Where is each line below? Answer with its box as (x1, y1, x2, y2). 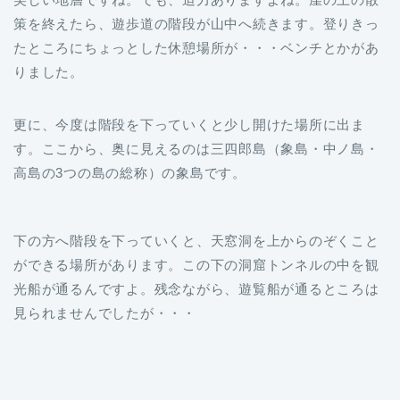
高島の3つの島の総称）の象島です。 (13, 165, 246, 181)
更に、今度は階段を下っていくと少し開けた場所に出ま (13, 117, 365, 133)
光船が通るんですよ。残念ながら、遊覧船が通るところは (13, 281, 379, 297)
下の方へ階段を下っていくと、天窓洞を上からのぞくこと (13, 233, 379, 249)
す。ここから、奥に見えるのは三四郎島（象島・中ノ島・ (13, 141, 379, 157)
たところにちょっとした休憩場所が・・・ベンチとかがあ (13, 40, 379, 56)
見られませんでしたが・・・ (13, 305, 196, 321)
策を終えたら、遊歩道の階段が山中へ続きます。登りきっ (13, 16, 379, 32)
